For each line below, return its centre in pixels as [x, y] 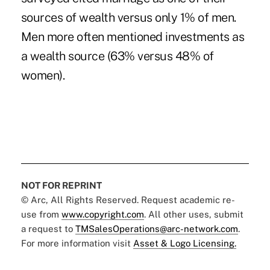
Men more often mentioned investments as [133, 36]
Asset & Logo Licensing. [184, 243]
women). [43, 75]
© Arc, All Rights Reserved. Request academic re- [128, 199]
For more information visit [77, 243]
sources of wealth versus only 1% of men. [128, 17]
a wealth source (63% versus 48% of [117, 56]
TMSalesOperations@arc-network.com [156, 228]
